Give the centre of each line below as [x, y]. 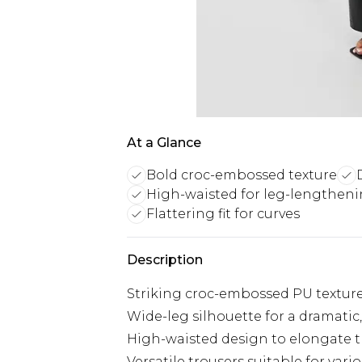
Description [165, 260]
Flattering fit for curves [223, 214]
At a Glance [164, 143]
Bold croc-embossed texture [242, 175]
